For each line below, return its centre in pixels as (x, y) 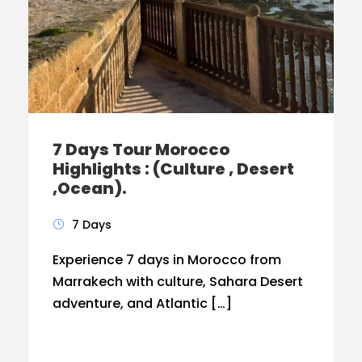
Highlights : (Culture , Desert (173, 168)
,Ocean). (90, 188)
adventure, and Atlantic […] (142, 303)
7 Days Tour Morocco (141, 149)
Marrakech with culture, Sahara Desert (178, 281)
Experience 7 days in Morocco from (167, 259)
